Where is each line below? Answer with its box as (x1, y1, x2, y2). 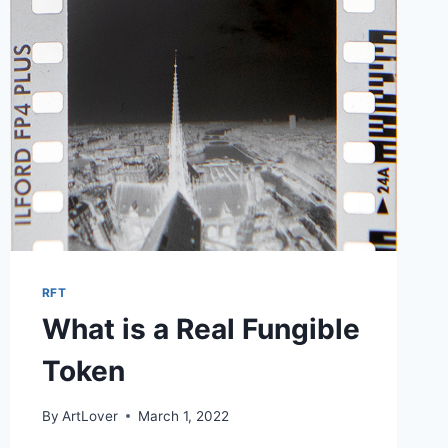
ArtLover (61, 407, 118, 424)
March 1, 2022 (137, 407, 229, 424)
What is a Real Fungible (41, 312, 360, 347)
